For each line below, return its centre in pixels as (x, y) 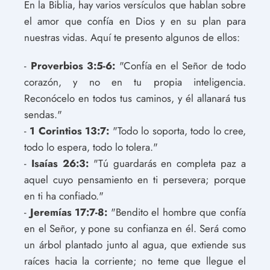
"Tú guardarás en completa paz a (167, 163)
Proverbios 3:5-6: (73, 65)
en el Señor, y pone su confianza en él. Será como (135, 228)
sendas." (43, 114)
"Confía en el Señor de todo (181, 65)
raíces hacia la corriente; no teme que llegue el (135, 261)
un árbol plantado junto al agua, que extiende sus (135, 244)
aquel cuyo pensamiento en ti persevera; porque (135, 179)
